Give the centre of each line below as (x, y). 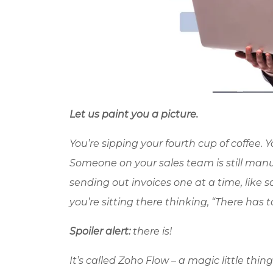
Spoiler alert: (100, 231)
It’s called (94, 260)
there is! (151, 231)
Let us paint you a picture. (134, 114)
